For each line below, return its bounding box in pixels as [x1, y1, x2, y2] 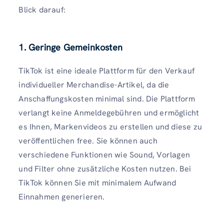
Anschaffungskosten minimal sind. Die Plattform [18, 93, 195, 104]
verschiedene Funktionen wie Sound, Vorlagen [18, 149, 190, 160]
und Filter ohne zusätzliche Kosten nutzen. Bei [18, 163, 191, 174]
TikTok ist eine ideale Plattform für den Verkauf [18, 65, 194, 76]
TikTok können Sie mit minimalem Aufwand [18, 177, 176, 188]
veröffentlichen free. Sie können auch [18, 135, 157, 146]
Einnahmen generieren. [18, 191, 105, 202]
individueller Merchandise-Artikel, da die [18, 79, 169, 90]
